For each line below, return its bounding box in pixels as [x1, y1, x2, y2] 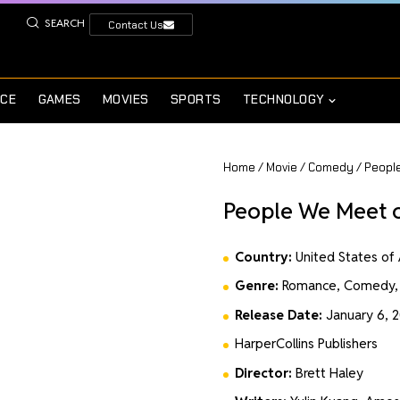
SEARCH [45, 16, 86, 29]
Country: [235, 247, 293, 265]
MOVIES [103, 91, 149, 108]
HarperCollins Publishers [235, 335, 379, 353]
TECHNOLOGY [243, 91, 325, 108]
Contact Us [108, 18, 164, 32]
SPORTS [171, 91, 221, 108]
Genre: [235, 277, 279, 295]
